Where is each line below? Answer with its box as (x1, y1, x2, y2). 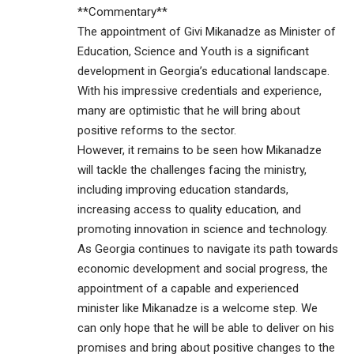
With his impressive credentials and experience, (77, 84, 322, 99)
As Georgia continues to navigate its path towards (77, 242, 338, 257)
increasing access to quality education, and (77, 202, 301, 217)
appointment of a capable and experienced (77, 281, 299, 296)
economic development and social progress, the (77, 262, 328, 277)
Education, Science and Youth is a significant (77, 44, 309, 59)
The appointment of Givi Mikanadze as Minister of (77, 24, 336, 40)
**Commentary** (77, 5, 168, 20)
